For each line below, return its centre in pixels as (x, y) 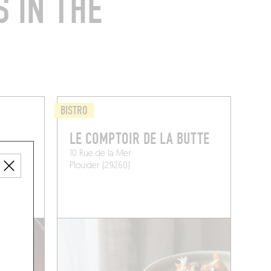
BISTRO (74, 111)
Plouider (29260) (100, 166)
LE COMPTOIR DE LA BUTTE (140, 139)
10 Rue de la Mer (101, 154)
